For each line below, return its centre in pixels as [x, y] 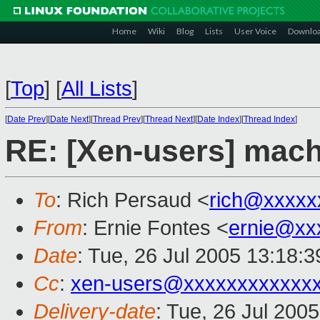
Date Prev [26, 119]
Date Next [69, 119]
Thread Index [269, 119]
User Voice [255, 31]
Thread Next [169, 119]
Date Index [218, 119]
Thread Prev [117, 119]
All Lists [97, 89]
